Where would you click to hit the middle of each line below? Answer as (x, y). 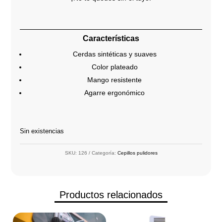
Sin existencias (42, 131)
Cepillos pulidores (137, 153)
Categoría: (104, 153)
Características (111, 39)
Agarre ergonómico (114, 93)
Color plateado (114, 67)
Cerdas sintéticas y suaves (114, 54)
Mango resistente (114, 80)
